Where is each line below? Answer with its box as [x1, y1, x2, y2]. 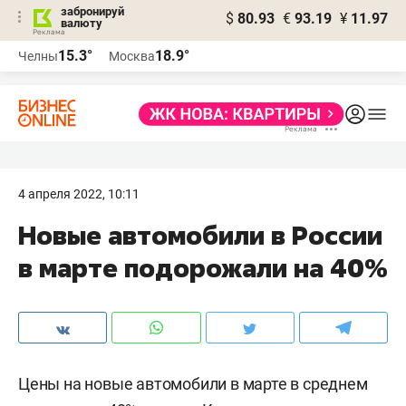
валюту [61, 16, 102, 30]
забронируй [61, 5, 124, 18]
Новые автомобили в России [18, 218, 382, 252]
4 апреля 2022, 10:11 [18, 187, 140, 201]
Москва [109, 49, 155, 63]
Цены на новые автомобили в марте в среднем [18, 374, 368, 393]
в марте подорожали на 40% [18, 251, 388, 285]
